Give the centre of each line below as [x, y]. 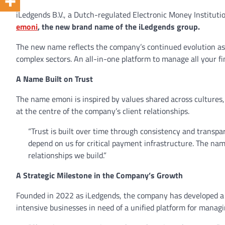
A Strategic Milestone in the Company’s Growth [99, 175]
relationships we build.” [68, 155]
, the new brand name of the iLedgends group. [120, 27]
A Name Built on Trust [54, 79]
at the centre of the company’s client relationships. [104, 111]
